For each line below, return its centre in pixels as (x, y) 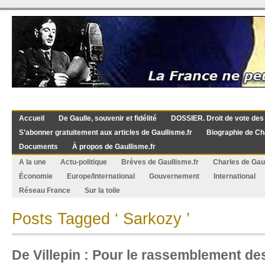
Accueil (32, 118)
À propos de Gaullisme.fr (114, 147)
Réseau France (45, 190)
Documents (38, 147)
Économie (36, 176)
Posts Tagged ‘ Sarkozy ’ (101, 219)
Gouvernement (174, 176)
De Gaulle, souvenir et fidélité (108, 118)
